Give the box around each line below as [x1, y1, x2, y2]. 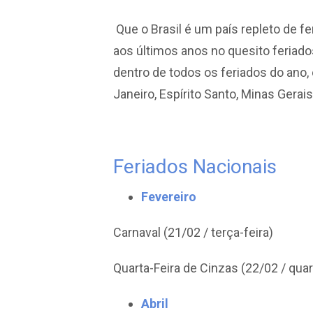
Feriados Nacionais [113, 155, 277, 178]
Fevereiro [141, 189, 196, 204]
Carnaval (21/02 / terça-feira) [113, 225, 273, 240]
